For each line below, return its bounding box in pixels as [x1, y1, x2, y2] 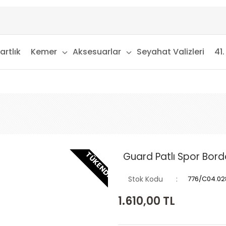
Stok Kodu [128, 174, 163, 184]
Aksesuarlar [72, 46, 121, 58]
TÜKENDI [83, 149, 114, 180]
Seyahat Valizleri [136, 46, 204, 58]
